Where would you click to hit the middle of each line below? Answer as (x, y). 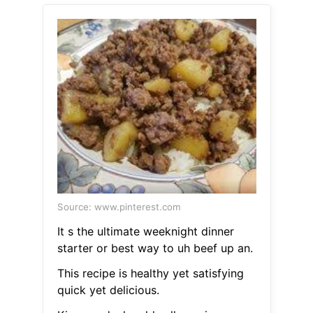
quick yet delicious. (108, 290)
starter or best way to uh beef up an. (155, 248)
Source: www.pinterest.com (119, 207)
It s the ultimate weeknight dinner (145, 232)
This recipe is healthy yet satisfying (150, 274)
